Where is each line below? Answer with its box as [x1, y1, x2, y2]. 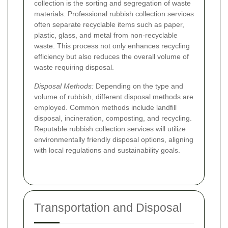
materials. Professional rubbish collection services [34, 10, 194, 18]
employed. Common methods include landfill [34, 103, 177, 112]
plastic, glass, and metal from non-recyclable [34, 31, 178, 40]
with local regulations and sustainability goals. [34, 146, 180, 155]
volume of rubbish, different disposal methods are [34, 93, 193, 101]
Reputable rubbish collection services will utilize [34, 125, 186, 133]
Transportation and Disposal [34, 201, 182, 215]
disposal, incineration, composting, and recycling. [34, 114, 192, 123]
